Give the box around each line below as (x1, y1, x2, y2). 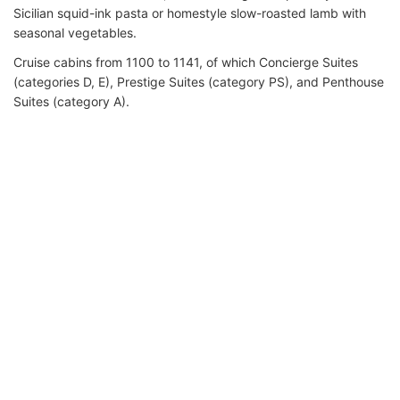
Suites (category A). (13, 93, 129, 109)
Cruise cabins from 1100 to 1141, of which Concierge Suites (13, 54, 358, 70)
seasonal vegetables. (13, 24, 137, 40)
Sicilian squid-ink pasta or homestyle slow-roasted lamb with (13, 4, 366, 21)
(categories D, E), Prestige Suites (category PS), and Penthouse (13, 73, 384, 89)
